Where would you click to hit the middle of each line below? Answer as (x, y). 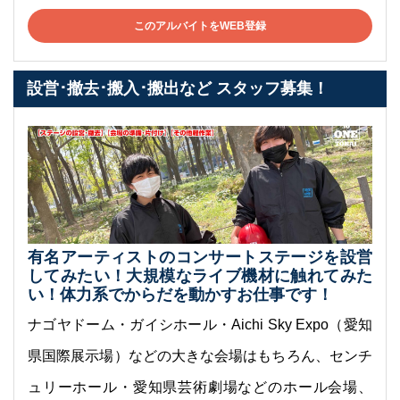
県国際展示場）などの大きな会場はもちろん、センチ (200, 356)
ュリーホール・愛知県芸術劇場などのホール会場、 (200, 387)
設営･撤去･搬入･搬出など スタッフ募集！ (178, 88)
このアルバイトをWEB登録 (200, 25)
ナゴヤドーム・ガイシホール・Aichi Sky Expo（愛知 (200, 325)
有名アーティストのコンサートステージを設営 (200, 258)
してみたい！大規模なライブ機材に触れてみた (200, 276)
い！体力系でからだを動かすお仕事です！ (180, 295)
